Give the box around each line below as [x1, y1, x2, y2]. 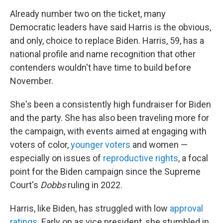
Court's [10, 180, 40, 190]
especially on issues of [10, 153, 103, 163]
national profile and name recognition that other [10, 49, 196, 59]
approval [170, 203, 203, 214]
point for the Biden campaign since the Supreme [10, 166, 201, 177]
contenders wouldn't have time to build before [10, 62, 191, 73]
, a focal [178, 153, 208, 163]
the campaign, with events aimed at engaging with [10, 126, 207, 136]
